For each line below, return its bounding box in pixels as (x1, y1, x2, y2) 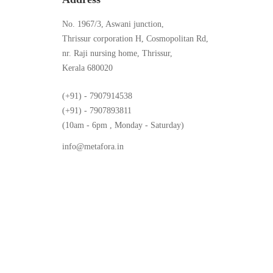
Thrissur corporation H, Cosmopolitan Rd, (62, 34, 208, 44)
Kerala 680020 (62, 63, 113, 73)
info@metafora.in (62, 142, 124, 152)
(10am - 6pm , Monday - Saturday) (62, 121, 184, 130)
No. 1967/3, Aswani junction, (62, 19, 164, 29)
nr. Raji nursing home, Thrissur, (62, 49, 172, 58)
